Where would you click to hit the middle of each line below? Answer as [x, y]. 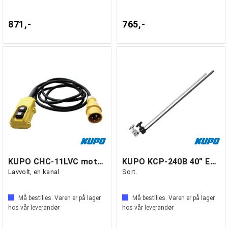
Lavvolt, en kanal [34, 172]
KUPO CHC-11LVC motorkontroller [101, 162]
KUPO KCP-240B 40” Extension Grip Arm [213, 162]
